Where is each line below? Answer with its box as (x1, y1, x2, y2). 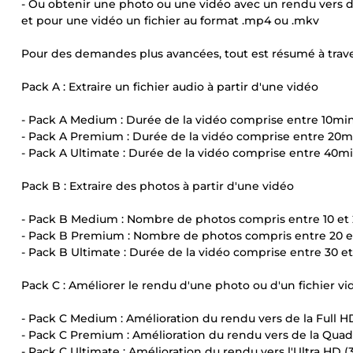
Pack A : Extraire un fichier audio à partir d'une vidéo (21, 80, 318, 94)
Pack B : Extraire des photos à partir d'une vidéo (21, 179, 294, 193)
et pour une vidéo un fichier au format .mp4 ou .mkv (21, 13, 319, 28)
